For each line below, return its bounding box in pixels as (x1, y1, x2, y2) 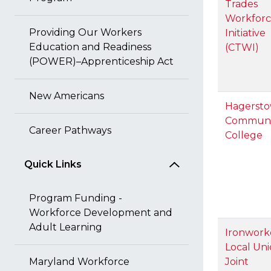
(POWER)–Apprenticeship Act (29, 56, 174, 67)
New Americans (29, 90, 104, 102)
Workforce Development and (29, 207, 172, 218)
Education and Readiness (29, 41, 151, 53)
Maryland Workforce (29, 256, 129, 267)
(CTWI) (225, 42, 259, 53)
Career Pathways (29, 125, 111, 136)
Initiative (225, 27, 266, 39)
